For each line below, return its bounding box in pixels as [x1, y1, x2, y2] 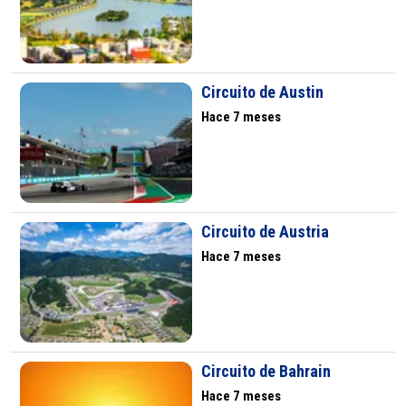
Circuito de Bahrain [200, 362, 331, 382]
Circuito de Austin [200, 82, 324, 102]
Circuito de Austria [200, 222, 329, 242]
